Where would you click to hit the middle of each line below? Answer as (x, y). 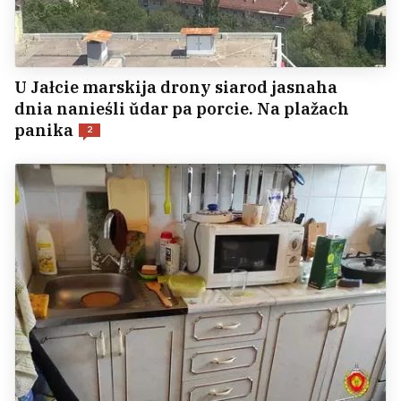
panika (44, 130)
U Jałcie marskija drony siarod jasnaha (176, 87)
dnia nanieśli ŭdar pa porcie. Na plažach (182, 108)
